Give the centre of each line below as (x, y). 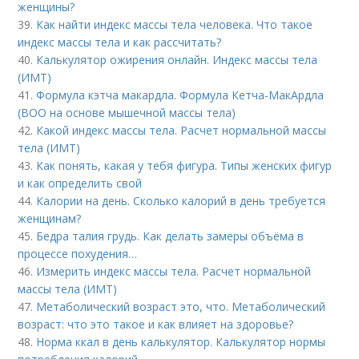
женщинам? (50, 219)
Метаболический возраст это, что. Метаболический (181, 307)
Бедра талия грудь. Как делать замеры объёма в (170, 236)
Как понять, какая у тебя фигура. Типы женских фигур (184, 166)
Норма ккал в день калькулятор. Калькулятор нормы (181, 342)
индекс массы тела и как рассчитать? (120, 42)
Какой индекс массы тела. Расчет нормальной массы (182, 131)
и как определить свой (80, 184)
